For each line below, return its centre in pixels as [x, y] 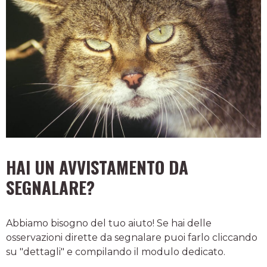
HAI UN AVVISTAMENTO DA [97, 167]
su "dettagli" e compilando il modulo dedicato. [116, 252]
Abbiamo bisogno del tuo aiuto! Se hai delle [109, 223]
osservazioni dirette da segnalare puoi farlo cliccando [132, 237]
